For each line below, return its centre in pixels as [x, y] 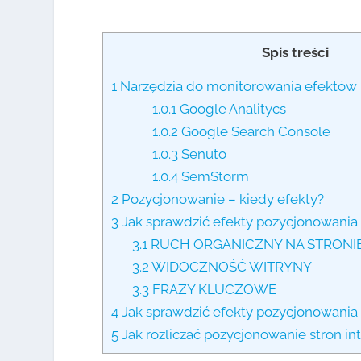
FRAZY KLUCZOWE [212, 289]
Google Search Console [255, 131]
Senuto [203, 154]
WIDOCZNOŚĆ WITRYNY [230, 266]
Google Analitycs [232, 108]
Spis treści [296, 53]
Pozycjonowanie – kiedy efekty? [222, 199]
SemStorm [214, 176]
